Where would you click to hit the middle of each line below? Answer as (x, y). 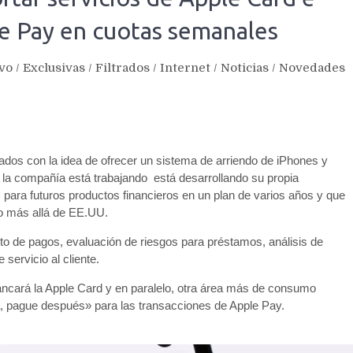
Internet (185, 68)
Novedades (312, 68)
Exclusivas (54, 68)
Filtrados (123, 68)
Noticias (245, 68)
